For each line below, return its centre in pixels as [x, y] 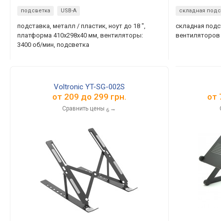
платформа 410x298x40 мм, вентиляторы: [80, 35]
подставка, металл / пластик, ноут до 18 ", [81, 26]
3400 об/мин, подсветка [53, 45]
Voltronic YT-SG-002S [89, 87]
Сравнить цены [84, 109]
